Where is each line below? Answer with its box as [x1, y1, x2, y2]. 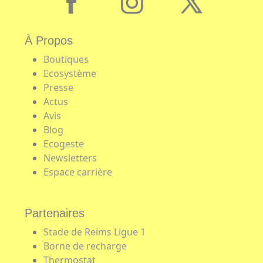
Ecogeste [43, 137, 84, 150]
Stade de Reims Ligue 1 [43, 225, 146, 238]
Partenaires [25, 206, 85, 220]
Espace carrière [43, 165, 112, 178]
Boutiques [43, 52, 89, 66]
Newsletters [43, 151, 97, 164]
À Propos [25, 33, 73, 47]
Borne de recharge [43, 239, 127, 252]
